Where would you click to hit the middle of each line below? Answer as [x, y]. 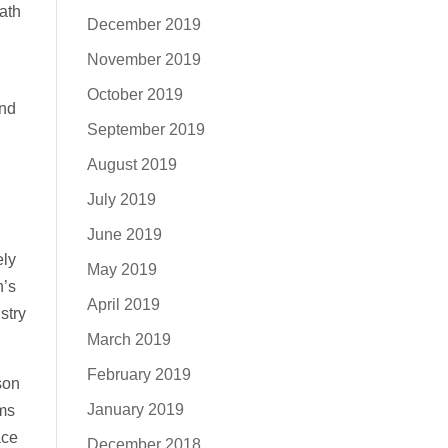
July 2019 [121, 199]
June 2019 [124, 234]
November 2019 [143, 59]
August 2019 [131, 164]
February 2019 [138, 374]
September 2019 [145, 129]
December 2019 [143, 24]
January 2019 [135, 409]
